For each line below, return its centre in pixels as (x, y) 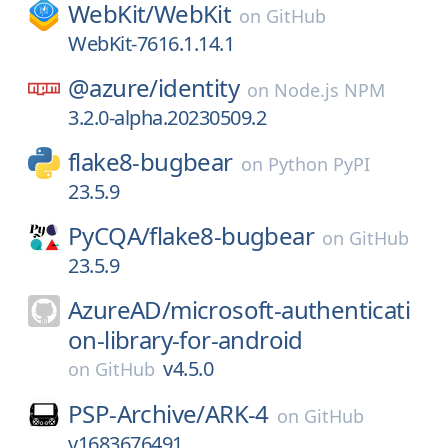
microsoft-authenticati (290, 309)
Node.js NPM (330, 90)
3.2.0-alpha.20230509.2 (167, 117)
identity (198, 87)
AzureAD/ (119, 309)
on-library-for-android (185, 339)
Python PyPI (318, 164)
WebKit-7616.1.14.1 (151, 43)
